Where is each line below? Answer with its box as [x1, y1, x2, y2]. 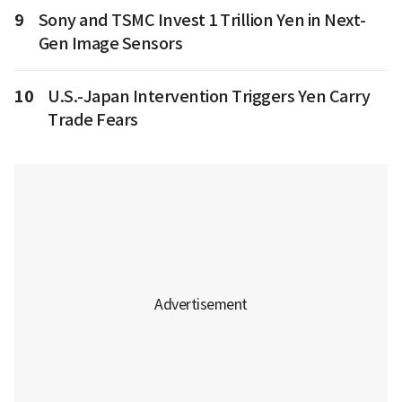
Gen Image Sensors [38, 33, 182, 54]
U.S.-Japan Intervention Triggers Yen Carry [48, 86, 370, 107]
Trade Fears [48, 109, 138, 130]
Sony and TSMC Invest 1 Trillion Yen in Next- [38, 10, 366, 31]
